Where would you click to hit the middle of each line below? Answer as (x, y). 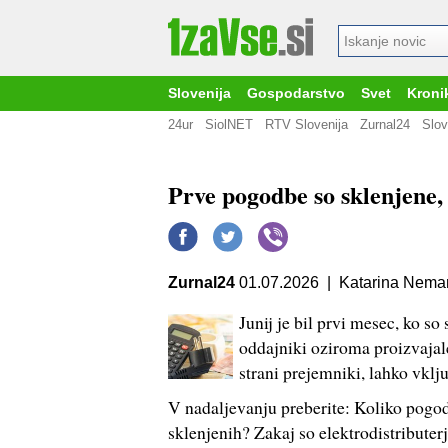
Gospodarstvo (296, 93)
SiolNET (229, 124)
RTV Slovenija (306, 124)
